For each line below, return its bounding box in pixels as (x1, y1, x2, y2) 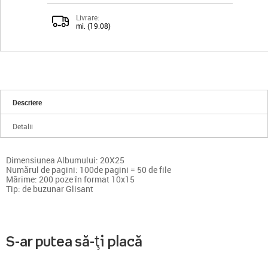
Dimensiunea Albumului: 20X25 (6, 154, 124, 166)
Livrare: (76, 13, 99, 23)
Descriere (13, 98, 42, 108)
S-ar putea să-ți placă (6, 233, 142, 249)
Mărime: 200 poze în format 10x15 (6, 173, 135, 185)
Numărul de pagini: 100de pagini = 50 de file (6, 164, 171, 176)
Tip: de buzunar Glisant (6, 183, 93, 195)
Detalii (13, 121, 33, 132)
